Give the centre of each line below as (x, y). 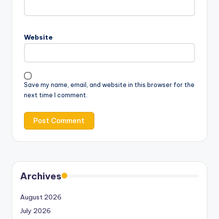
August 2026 (41, 197)
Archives (41, 176)
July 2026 (35, 211)
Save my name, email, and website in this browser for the (109, 85)
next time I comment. (56, 95)
